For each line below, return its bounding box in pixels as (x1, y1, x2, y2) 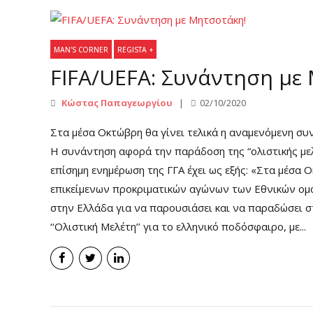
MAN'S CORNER (54, 44, 109, 54)
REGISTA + (117, 44, 154, 54)
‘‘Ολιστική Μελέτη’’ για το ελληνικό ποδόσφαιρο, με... (50, 219, 306, 233)
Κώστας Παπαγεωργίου (59, 96, 173, 109)
